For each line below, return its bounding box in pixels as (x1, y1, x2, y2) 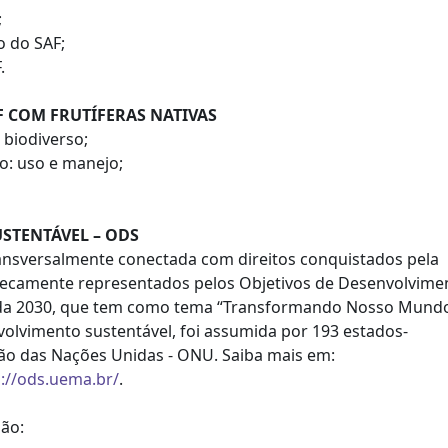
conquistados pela (299, 248, 439, 270)
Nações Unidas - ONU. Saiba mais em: (50, 344, 335, 366)
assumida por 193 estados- (203, 320, 408, 342)
